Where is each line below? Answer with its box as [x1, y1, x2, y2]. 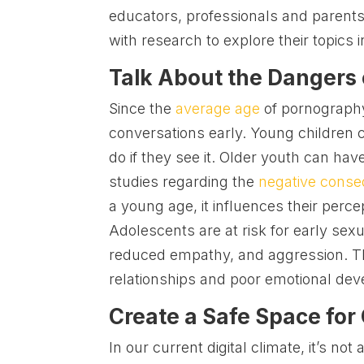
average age [171, 100, 261, 118]
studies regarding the [109, 173, 259, 191]
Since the [109, 100, 172, 118]
